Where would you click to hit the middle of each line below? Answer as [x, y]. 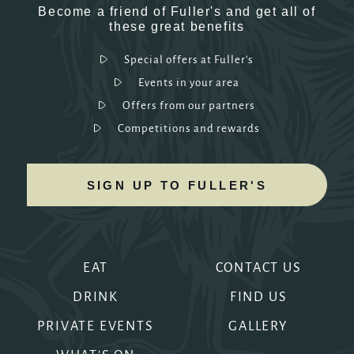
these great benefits [177, 27]
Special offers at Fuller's [189, 60]
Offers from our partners [189, 106]
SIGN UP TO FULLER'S [177, 185]
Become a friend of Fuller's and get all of [177, 12]
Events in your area [189, 83]
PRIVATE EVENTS [96, 327]
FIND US [258, 298]
